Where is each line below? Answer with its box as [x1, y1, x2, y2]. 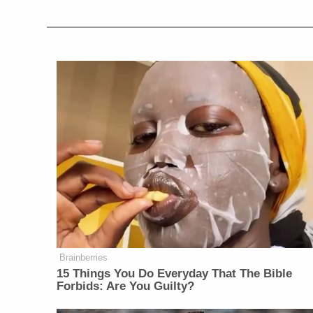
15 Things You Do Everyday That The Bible [57, 266, 293, 280]
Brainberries [59, 252, 108, 263]
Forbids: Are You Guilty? [57, 279, 195, 293]
